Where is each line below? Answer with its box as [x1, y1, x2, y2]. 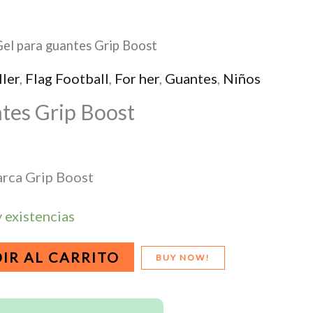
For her [115, 69, 159, 87]
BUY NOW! [155, 252, 210, 263]
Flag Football [25, 69, 109, 87]
